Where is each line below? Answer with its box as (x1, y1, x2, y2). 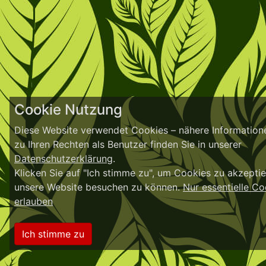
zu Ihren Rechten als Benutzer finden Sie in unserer (14, 138, 242, 150)
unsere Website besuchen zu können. (14, 181, 183, 193)
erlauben (14, 195, 53, 207)
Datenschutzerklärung (14, 153, 113, 164)
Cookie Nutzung (14, 101, 122, 118)
